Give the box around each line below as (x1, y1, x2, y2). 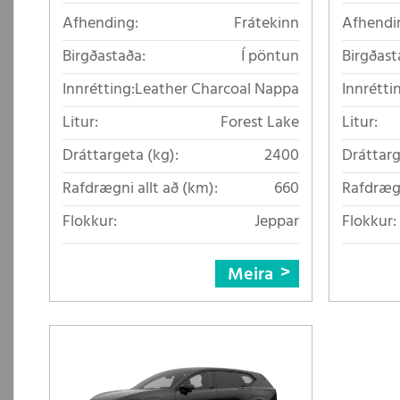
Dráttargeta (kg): (62, 143, 179, 170)
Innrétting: (62, 77, 135, 104)
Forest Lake (221, 110, 299, 137)
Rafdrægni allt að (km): (62, 176, 218, 203)
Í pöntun (241, 44, 299, 71)
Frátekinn (234, 11, 299, 37)
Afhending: (62, 11, 138, 37)
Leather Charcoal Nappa (135, 77, 299, 104)
